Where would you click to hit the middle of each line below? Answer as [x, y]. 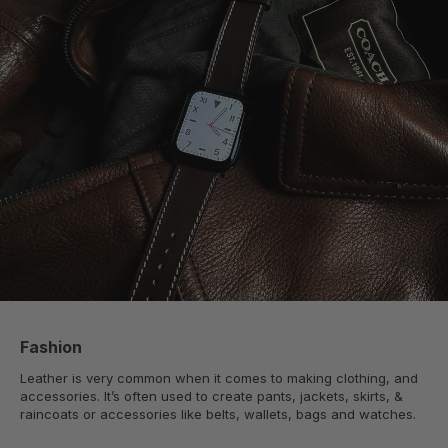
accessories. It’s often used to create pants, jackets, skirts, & [211, 396]
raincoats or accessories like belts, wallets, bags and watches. [218, 414]
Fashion [51, 347]
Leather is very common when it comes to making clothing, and [219, 378]
